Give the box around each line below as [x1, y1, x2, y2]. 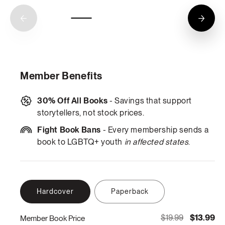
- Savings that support [107, 96, 192, 106]
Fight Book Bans [37, 125, 101, 135]
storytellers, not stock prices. [37, 108, 145, 118]
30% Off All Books [37, 96, 108, 106]
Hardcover [37, 187, 74, 196]
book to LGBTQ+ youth [37, 137, 125, 147]
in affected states [124, 137, 189, 147]
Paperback [110, 187, 149, 196]
